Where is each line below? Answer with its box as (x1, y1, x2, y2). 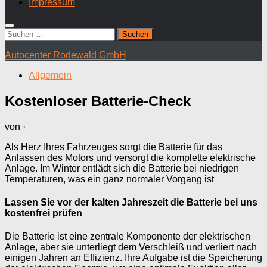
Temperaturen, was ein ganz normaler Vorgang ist (5, 173, 214, 184)
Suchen (4, 27, 37, 38)
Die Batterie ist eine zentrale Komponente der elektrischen (5, 231, 250, 242)
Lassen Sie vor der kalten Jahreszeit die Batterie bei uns (5, 197, 257, 208)
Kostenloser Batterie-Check (5, 92, 191, 109)
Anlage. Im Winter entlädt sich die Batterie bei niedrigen (5, 163, 239, 173)
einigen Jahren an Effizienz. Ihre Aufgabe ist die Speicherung (5, 253, 262, 263)
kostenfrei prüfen (5, 208, 82, 219)
